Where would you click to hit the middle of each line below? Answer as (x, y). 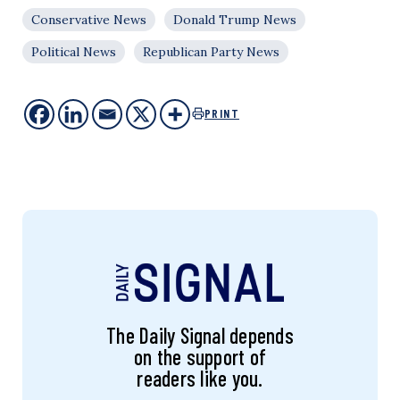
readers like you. (200, 378)
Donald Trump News (235, 19)
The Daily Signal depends (200, 335)
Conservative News (89, 19)
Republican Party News (211, 51)
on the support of (200, 356)
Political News (74, 51)
